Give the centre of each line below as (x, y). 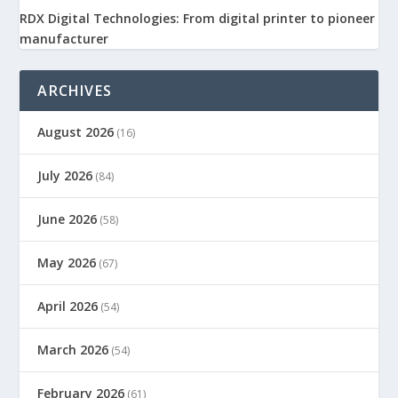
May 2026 (67, 262)
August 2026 (76, 131)
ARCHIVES (75, 90)
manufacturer (64, 38)
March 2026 (73, 349)
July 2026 (65, 175)
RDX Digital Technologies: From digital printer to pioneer (198, 18)
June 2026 (68, 219)
